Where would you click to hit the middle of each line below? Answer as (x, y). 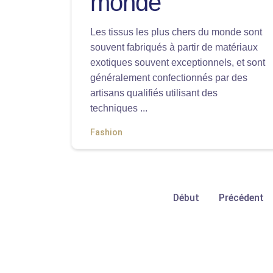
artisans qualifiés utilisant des (154, 93)
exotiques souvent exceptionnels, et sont (178, 62)
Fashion (106, 133)
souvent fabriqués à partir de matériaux (174, 47)
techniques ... (119, 108)
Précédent (241, 198)
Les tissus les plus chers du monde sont (176, 32)
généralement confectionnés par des (169, 78)
